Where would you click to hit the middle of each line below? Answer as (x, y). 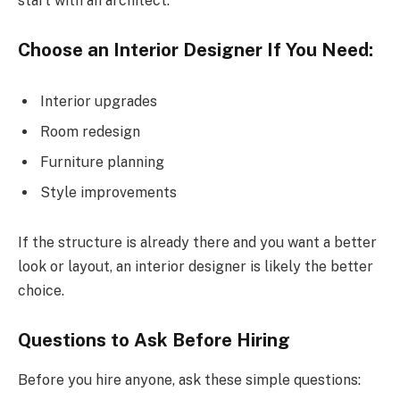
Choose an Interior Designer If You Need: (196, 50)
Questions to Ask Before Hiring (154, 341)
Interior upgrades (99, 101)
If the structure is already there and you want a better (197, 242)
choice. (41, 290)
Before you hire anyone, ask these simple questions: (189, 379)
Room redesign (90, 131)
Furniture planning (102, 162)
